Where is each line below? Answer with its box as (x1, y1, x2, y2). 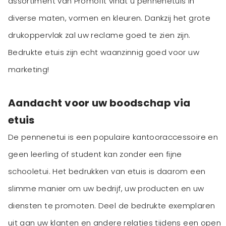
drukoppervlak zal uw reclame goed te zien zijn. (8, 30, 191, 41)
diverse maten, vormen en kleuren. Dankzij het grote (8, 13, 210, 24)
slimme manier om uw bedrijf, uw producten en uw (8, 183, 204, 194)
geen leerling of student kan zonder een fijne (8, 149, 182, 160)
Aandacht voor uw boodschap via (8, 96, 191, 110)
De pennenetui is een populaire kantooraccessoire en (8, 132, 218, 143)
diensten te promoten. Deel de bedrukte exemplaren (8, 200, 215, 211)
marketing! (8, 64, 49, 75)
